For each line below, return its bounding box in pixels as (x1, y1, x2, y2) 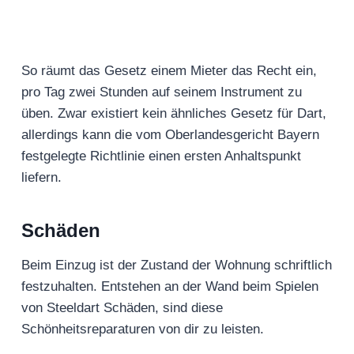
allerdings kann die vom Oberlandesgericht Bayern (21, 127, 319, 143)
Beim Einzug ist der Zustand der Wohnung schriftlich (21, 258, 332, 273)
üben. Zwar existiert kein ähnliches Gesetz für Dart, (21, 106, 326, 122)
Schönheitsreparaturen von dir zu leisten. (21, 322, 264, 337)
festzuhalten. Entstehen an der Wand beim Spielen (21, 279, 318, 295)
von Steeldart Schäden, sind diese (21, 300, 223, 316)
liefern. (21, 170, 66, 186)
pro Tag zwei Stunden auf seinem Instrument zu (21, 85, 302, 100)
